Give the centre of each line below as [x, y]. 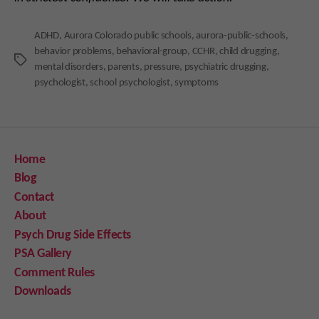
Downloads [43, 292]
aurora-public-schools [241, 36]
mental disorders [69, 67]
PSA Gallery [43, 254]
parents [124, 67]
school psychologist [130, 83]
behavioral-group [152, 52]
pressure [162, 67]
